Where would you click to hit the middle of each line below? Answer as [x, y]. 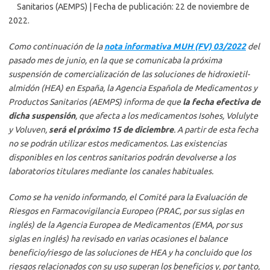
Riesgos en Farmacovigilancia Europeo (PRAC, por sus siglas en [126, 211]
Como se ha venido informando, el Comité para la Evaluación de [128, 197]
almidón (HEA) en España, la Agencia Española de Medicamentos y [133, 88]
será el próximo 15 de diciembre [111, 130]
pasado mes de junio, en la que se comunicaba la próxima [115, 61]
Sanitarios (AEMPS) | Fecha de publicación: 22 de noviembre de [133, 7]
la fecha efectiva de [221, 102]
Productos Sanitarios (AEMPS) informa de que [96, 102]
